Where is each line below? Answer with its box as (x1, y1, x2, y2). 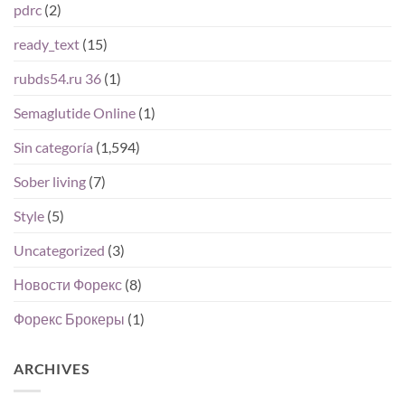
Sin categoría (14, 138, 93, 156)
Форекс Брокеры (14, 310, 125, 328)
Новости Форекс (14, 276, 122, 294)
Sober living (14, 173, 86, 191)
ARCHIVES (14, 360, 90, 378)
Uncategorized (14, 241, 105, 259)
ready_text (14, 35, 80, 53)
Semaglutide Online (14, 104, 136, 122)
